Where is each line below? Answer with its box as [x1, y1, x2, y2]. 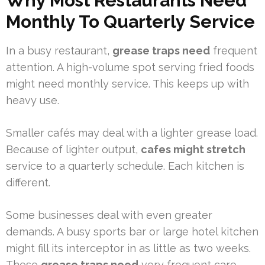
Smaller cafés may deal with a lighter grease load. [6, 127, 258, 140]
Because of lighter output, [6, 143, 141, 156]
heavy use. [6, 94, 59, 107]
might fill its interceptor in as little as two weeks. [6, 242, 251, 255]
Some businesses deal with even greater [6, 209, 212, 222]
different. [6, 176, 50, 189]
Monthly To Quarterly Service [6, 11, 255, 33]
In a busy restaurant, [6, 44, 112, 57]
